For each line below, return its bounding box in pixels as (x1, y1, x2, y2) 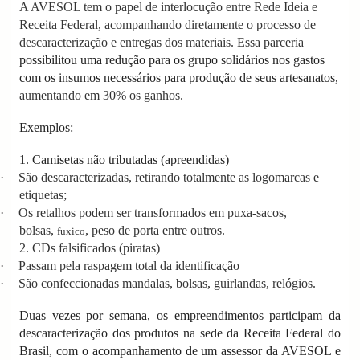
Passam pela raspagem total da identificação (18, 258, 239, 272)
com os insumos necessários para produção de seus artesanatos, (19, 70, 338, 84)
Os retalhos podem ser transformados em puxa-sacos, (18, 205, 287, 219)
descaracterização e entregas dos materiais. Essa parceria (19, 35, 304, 49)
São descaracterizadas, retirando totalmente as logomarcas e (18, 170, 319, 184)
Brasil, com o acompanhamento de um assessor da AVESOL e (19, 343, 341, 358)
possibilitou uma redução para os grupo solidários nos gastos (19, 52, 325, 67)
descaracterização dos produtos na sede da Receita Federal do (19, 325, 341, 340)
